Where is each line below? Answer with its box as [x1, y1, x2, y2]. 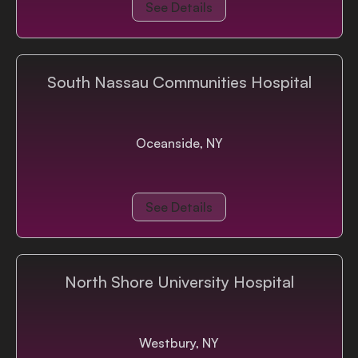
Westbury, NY [139, 335, 219, 351]
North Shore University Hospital [64, 272, 294, 292]
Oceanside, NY [135, 135, 223, 151]
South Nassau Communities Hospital [46, 72, 312, 92]
